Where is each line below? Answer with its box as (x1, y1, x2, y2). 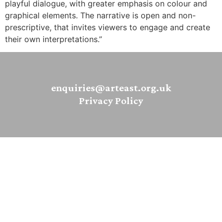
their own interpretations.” (5, 34, 102, 44)
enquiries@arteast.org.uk (51, 79, 171, 98)
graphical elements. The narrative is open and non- (5, 10, 196, 20)
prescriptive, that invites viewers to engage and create (5, 22, 210, 32)
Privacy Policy (79, 92, 143, 111)
